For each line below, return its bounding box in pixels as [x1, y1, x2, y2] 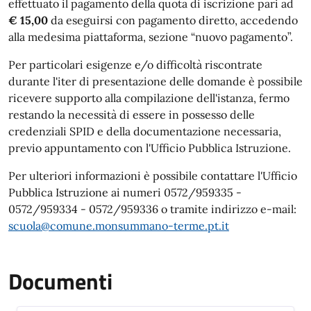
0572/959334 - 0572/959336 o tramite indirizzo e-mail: [8, 202, 299, 216]
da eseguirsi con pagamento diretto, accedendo [48, 13, 298, 27]
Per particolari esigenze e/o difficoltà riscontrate [8, 58, 262, 72]
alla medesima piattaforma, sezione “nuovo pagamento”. [8, 30, 293, 44]
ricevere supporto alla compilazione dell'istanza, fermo [8, 91, 289, 105]
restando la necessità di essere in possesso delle [8, 108, 255, 121]
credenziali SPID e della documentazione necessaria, [8, 124, 281, 138]
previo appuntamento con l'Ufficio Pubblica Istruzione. [8, 141, 291, 155]
